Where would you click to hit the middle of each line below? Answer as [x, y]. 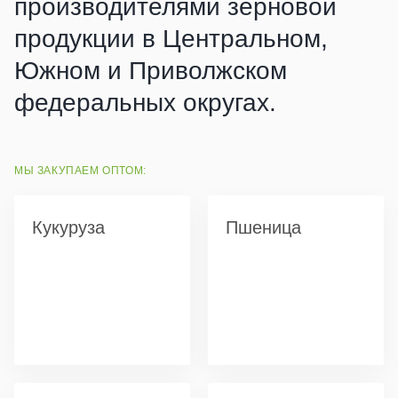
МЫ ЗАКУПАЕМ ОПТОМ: [80, 171]
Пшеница [263, 227]
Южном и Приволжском [151, 71]
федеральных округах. [145, 103]
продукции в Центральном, [171, 39]
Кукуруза [68, 227]
